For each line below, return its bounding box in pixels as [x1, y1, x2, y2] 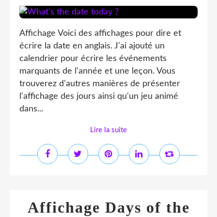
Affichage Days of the [27, 199, 190, 216]
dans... [19, 105, 43, 113]
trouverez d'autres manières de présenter [19, 79, 180, 88]
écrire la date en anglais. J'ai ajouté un [19, 42, 165, 50]
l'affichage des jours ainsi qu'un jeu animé [19, 92, 178, 101]
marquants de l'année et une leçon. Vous [19, 67, 175, 76]
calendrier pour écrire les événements [19, 54, 167, 63]
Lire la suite [90, 126, 127, 134]
